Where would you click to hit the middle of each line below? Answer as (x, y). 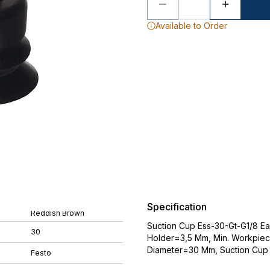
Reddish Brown (58, 213)
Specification (177, 207)
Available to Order (191, 26)
